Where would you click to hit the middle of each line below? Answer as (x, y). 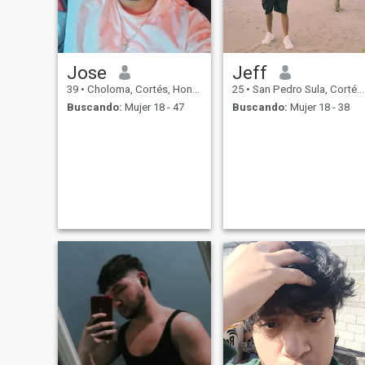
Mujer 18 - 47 (153, 108)
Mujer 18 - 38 (318, 108)
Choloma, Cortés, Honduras (138, 89)
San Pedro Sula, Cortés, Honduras (303, 89)
